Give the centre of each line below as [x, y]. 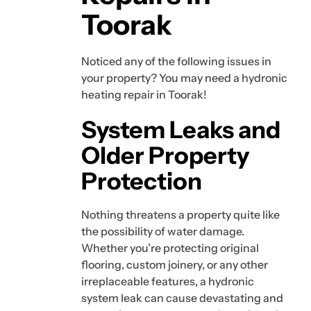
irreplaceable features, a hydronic [168, 281]
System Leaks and [181, 130]
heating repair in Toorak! [144, 95]
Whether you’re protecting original [170, 248]
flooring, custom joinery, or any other [175, 265]
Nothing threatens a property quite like [180, 215]
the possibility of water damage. [163, 232]
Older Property [165, 155]
